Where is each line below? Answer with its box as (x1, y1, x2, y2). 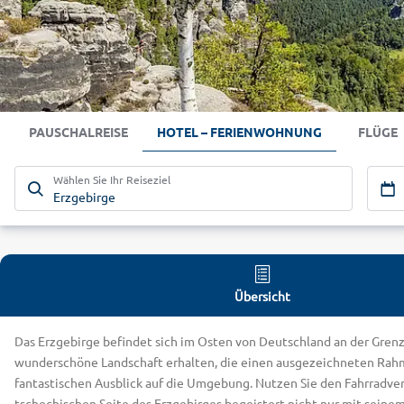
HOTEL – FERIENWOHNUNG (157, 124, 322, 141)
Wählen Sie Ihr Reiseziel (53, 171, 170, 187)
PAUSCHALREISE (29, 124, 128, 141)
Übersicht (234, 288, 290, 305)
